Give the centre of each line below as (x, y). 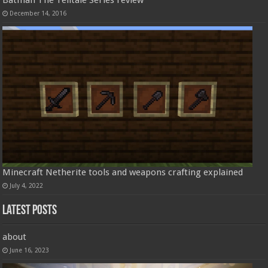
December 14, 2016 (38, 13)
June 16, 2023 (30, 250)
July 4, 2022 (27, 185)
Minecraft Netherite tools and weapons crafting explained (123, 172)
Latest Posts (30, 211)
